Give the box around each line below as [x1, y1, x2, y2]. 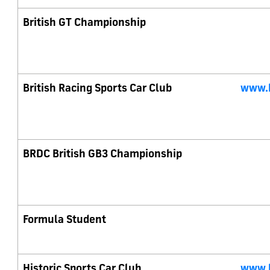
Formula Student [23, 212, 106, 225]
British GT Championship [23, 15, 146, 28]
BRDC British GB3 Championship [23, 146, 182, 160]
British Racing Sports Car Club [23, 81, 174, 94]
